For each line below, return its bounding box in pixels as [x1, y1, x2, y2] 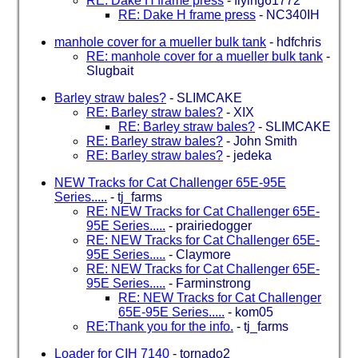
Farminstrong [176, 276, 251, 290]
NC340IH [266, 7, 320, 22]
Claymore [176, 247, 231, 261]
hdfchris [276, 34, 321, 49]
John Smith [233, 133, 297, 148]
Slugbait [86, 63, 133, 78]
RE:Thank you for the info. [86, 319, 233, 333]
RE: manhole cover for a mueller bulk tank [86, 49, 323, 63]
